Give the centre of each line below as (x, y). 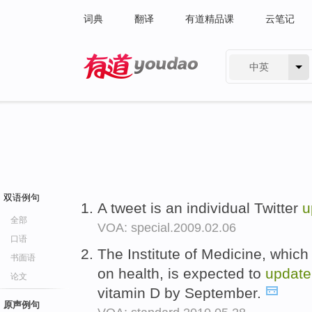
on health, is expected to (181, 273)
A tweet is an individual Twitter (200, 208)
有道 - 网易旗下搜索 (127, 88)
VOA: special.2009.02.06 (167, 228)
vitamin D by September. (181, 292)
